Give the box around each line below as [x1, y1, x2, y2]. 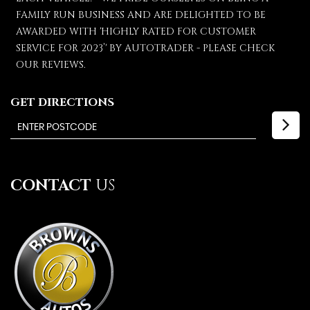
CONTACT [10, 176, 91, 196]
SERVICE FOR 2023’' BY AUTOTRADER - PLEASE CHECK [16, 42, 275, 55]
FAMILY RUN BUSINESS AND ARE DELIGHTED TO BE [16, 8, 266, 21]
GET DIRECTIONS [10, 95, 114, 110]
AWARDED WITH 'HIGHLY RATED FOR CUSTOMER [16, 25, 256, 38]
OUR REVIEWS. [16, 58, 86, 71]
